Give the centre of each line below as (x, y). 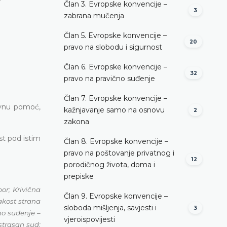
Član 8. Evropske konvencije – (116, 141)
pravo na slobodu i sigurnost (113, 47)
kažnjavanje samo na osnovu (114, 110)
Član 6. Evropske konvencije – (116, 67)
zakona (77, 121)
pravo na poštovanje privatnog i (119, 153)
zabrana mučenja (94, 15)
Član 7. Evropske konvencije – (116, 98)
